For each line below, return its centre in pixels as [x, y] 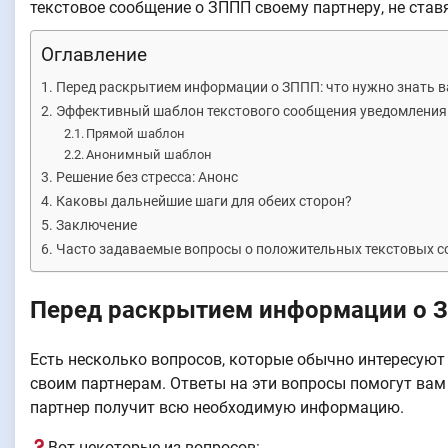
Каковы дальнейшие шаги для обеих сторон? [203, 201]
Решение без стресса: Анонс [146, 177]
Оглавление [94, 54]
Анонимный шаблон [149, 154]
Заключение [96, 225]
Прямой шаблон [136, 133]
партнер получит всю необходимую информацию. [217, 407]
